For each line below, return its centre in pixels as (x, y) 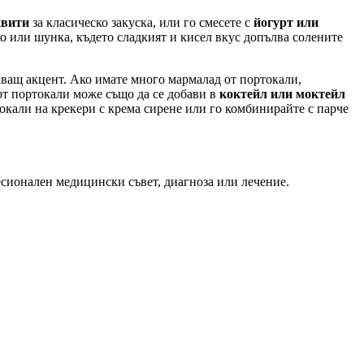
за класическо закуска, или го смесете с (141, 22)
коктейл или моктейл (282, 93)
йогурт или (286, 22)
